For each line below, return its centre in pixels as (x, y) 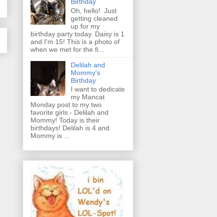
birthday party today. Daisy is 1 (77, 34)
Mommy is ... (50, 136)
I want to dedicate (98, 89)
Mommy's (85, 72)
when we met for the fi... (67, 49)
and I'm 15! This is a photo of (75, 41)
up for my (85, 26)
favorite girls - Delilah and (70, 113)
